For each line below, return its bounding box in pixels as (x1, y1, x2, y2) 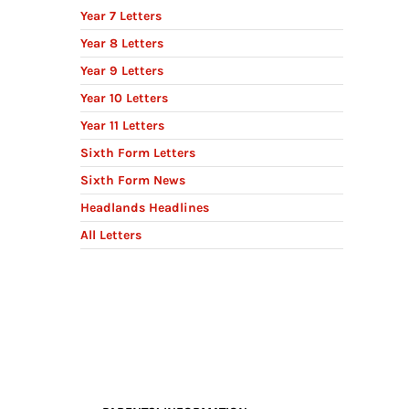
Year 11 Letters (80, 118, 164, 133)
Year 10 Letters (80, 90, 168, 106)
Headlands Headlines (80, 200, 209, 215)
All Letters (80, 227, 142, 243)
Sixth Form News (80, 173, 185, 188)
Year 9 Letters (80, 63, 163, 79)
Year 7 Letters (80, 8, 162, 24)
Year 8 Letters (80, 36, 163, 51)
